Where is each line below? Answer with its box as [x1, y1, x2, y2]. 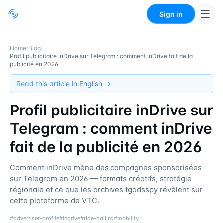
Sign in [159, 9, 183, 18]
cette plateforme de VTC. [10, 196, 99, 205]
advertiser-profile [13, 215, 59, 222]
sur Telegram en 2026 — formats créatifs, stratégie [10, 174, 192, 183]
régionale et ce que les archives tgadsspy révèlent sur [10, 185, 203, 194]
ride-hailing [84, 215, 114, 222]
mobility [117, 215, 139, 222]
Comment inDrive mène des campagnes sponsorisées [10, 163, 202, 172]
